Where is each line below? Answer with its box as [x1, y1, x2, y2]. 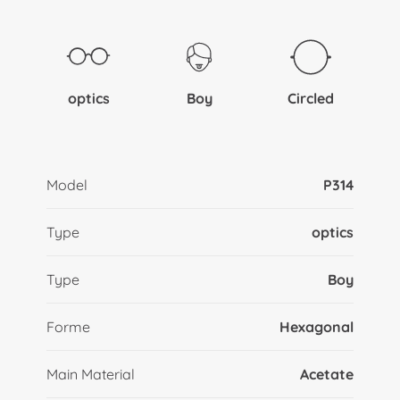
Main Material [46, 364, 135, 383]
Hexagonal [279, 317, 354, 336]
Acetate [300, 364, 354, 383]
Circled [287, 88, 334, 107]
